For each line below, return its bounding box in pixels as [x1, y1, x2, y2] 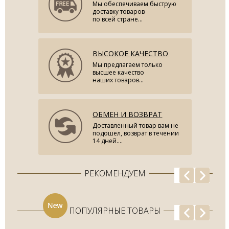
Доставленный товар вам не [93, 121, 179, 130]
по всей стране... [93, 14, 143, 24]
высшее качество [93, 67, 145, 77]
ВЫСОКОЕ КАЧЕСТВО [93, 48, 169, 58]
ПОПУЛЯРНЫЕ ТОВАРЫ [69, 204, 161, 216]
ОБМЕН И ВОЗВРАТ [93, 109, 163, 119]
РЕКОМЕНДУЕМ [84, 167, 146, 179]
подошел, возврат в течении [93, 128, 179, 138]
